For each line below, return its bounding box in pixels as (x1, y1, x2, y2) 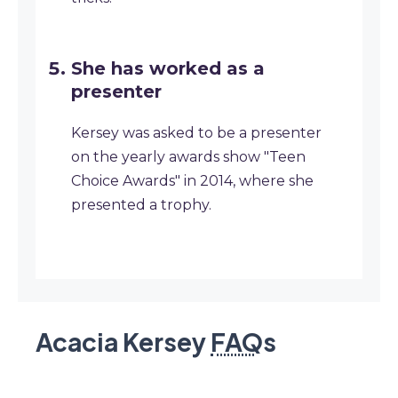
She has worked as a (71, 58, 265, 79)
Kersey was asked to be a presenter (71, 124, 322, 141)
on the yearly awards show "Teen (71, 148, 306, 165)
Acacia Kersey (36, 326, 211, 357)
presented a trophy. (71, 196, 211, 213)
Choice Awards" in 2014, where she (71, 172, 314, 189)
